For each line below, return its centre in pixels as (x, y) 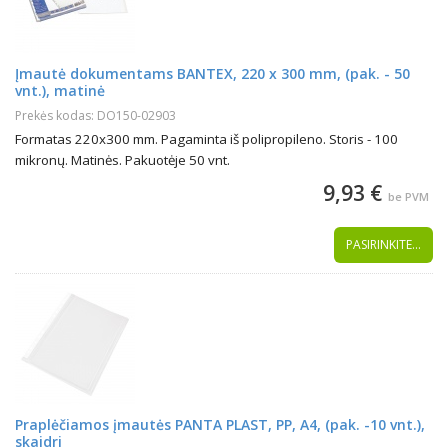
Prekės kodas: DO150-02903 (95, 115)
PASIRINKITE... (383, 244)
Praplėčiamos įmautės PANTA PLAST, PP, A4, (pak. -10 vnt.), (220, 424)
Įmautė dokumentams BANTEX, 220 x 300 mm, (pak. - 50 (212, 73)
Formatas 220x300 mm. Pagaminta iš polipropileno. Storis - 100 (206, 139)
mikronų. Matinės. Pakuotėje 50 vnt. (122, 160)
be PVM (408, 196)
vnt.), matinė (60, 90)
